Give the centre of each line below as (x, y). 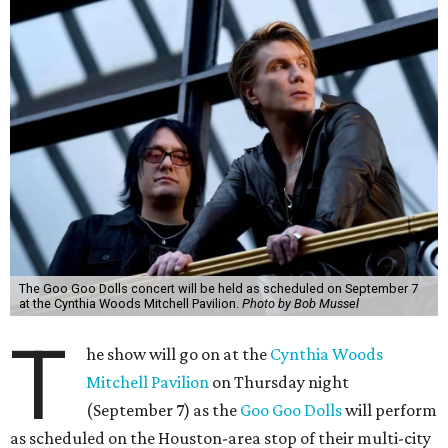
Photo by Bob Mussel (300, 303)
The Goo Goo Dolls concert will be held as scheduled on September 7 (218, 288)
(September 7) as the (163, 410)
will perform (390, 410)
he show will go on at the (178, 354)
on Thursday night (279, 382)
